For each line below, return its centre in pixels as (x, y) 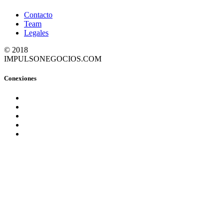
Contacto (38, 14)
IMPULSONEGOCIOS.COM (53, 58)
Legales (36, 32)
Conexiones (20, 78)
